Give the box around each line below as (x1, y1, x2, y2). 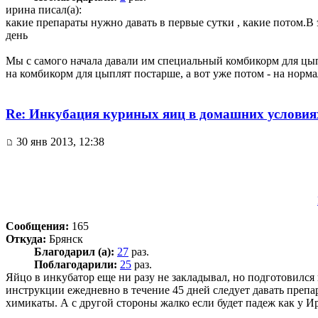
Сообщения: (6, 219, 69, 232)
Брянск (46, 232, 83, 245)
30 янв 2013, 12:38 (13, 135, 104, 148)
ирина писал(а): (6, 4, 82, 16)
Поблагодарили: (34, 258, 117, 270)
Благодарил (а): (34, 245, 114, 258)
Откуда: (6, 232, 46, 245)
